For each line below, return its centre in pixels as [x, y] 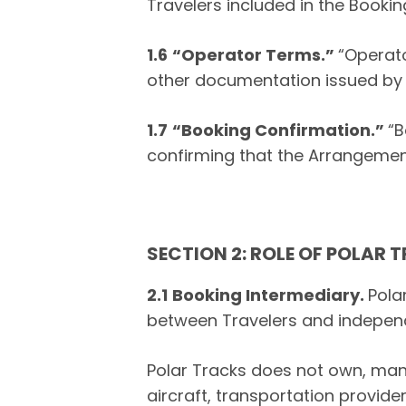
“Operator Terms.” [255, 55]
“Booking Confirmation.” [280, 130]
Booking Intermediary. [270, 295]
